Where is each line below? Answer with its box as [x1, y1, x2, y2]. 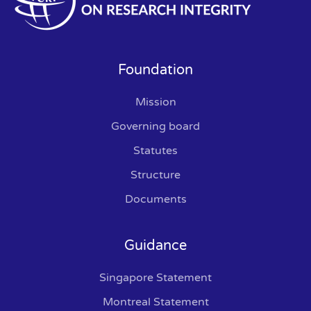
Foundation [118, 61, 193, 78]
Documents [124, 192, 187, 206]
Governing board [111, 119, 200, 133]
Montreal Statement [102, 294, 209, 309]
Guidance [124, 237, 187, 254]
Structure [131, 167, 180, 182]
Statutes [133, 143, 178, 158]
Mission [135, 94, 176, 109]
